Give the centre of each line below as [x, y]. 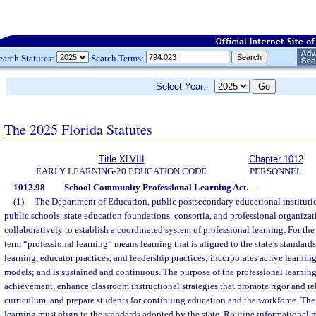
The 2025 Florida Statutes [78, 129]
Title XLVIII [121, 159]
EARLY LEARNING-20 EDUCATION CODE [121, 171]
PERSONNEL [276, 171]
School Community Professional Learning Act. [156, 187]
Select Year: [185, 86]
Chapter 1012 [276, 159]
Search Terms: [117, 58]
